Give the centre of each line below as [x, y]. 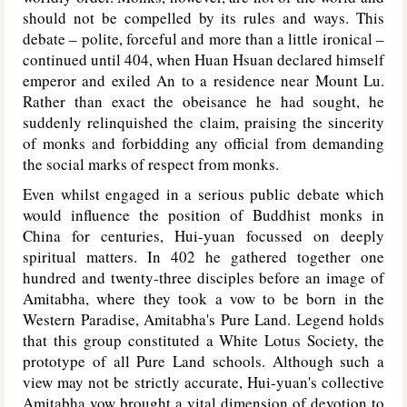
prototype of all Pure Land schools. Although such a [203, 361]
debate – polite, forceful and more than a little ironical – [203, 39]
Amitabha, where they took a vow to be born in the [203, 298]
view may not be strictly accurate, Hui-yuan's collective [203, 382]
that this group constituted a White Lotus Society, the [203, 340]
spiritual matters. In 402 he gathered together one [203, 257]
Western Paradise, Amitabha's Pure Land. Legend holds [203, 319]
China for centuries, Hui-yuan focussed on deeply [203, 236]
